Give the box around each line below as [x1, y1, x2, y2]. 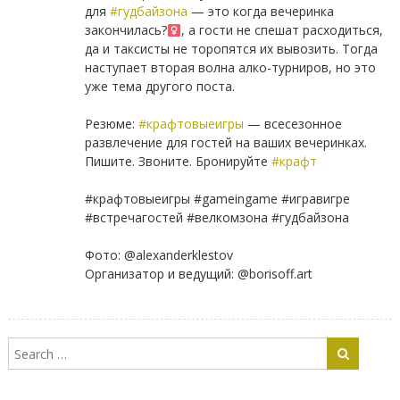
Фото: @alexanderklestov [84, 246, 233, 264]
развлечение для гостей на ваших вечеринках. [84, 134, 367, 152]
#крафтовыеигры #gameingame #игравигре [84, 190, 350, 208]
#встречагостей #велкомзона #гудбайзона [84, 209, 349, 227]
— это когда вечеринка [187, 3, 334, 21]
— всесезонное [243, 115, 342, 133]
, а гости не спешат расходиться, [180, 21, 383, 39]
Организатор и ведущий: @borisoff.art [84, 265, 312, 283]
